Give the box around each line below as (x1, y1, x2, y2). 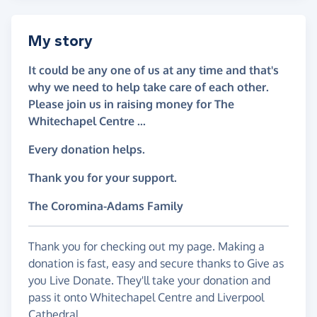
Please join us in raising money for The (28, 97, 234, 112)
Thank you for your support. (28, 171, 177, 185)
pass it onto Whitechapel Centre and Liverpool (28, 290, 264, 305)
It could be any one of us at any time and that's (28, 63, 279, 78)
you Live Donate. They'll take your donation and (28, 273, 270, 288)
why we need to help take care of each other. (28, 80, 269, 95)
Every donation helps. (28, 142, 145, 157)
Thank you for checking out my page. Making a (28, 239, 265, 254)
